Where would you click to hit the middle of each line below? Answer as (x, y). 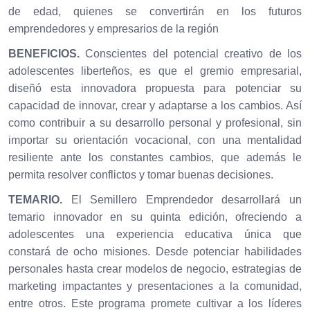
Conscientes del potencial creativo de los (191, 53)
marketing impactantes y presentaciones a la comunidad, (155, 286)
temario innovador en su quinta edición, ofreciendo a (155, 217)
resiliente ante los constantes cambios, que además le (155, 157)
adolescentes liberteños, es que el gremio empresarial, (155, 71)
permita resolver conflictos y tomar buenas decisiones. (141, 174)
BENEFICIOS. (44, 53)
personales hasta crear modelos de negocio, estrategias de (155, 268)
